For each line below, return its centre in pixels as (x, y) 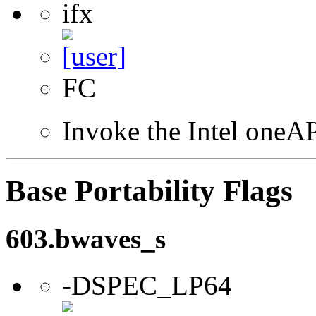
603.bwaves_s (86, 238)
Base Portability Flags (149, 190)
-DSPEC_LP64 (147, 286)
